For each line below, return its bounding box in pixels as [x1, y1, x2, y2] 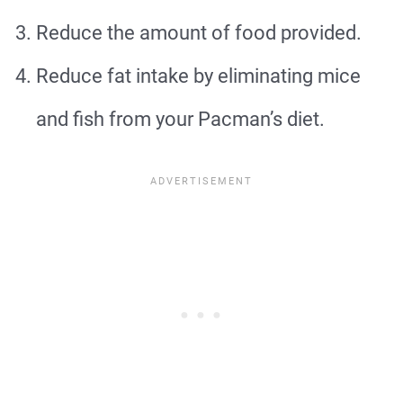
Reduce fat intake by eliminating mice [36, 65, 361, 87]
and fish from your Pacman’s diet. [36, 108, 325, 130]
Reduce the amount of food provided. [36, 22, 362, 44]
